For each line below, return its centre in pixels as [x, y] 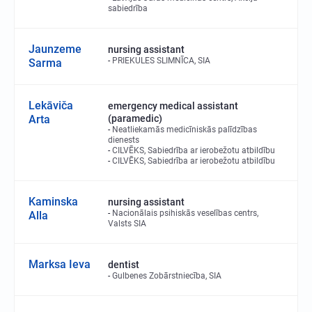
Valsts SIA [127, 224]
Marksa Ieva [60, 264]
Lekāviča [51, 106]
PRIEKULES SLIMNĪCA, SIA [161, 61]
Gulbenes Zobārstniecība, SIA [167, 276]
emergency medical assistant [173, 106]
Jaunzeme [55, 49]
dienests [124, 140]
